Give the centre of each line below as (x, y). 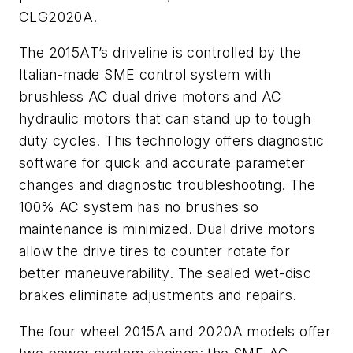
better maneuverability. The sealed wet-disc (165, 273)
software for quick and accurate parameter (162, 163)
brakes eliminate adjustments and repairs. (158, 295)
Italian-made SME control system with (145, 75)
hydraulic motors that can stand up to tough (165, 119)
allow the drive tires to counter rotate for (155, 251)
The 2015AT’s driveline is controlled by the (160, 53)
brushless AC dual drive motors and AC (150, 97)
